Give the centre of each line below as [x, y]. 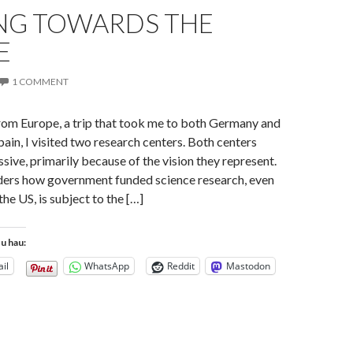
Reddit [181, 266]
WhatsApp [107, 266]
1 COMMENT [40, 82]
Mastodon [248, 266]
